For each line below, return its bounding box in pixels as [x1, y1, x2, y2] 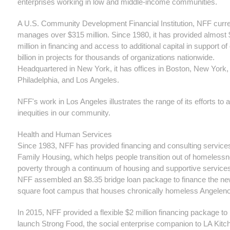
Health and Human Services [17, 130, 112, 139]
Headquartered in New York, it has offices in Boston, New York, [17, 64, 228, 73]
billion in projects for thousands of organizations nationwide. [17, 53, 215, 62]
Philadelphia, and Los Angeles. [17, 75, 119, 84]
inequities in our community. [17, 108, 112, 117]
